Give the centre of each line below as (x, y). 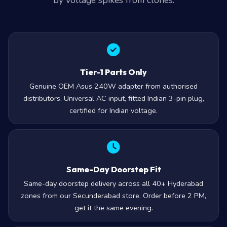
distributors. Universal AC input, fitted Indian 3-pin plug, (113, 98)
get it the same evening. (113, 208)
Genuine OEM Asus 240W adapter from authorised (113, 86)
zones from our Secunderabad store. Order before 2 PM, (113, 196)
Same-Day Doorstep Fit (113, 169)
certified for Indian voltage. (113, 110)
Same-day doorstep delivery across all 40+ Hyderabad (113, 183)
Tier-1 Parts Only (113, 72)
